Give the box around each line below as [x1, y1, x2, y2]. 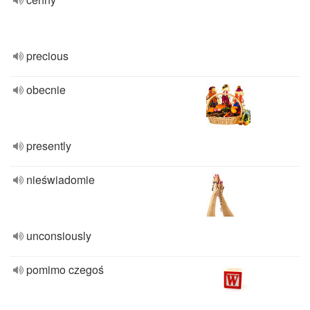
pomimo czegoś [26, 262, 104, 277]
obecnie [26, 82, 66, 98]
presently [26, 138, 71, 154]
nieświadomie [26, 172, 95, 188]
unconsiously [26, 228, 91, 244]
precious [26, 48, 69, 64]
